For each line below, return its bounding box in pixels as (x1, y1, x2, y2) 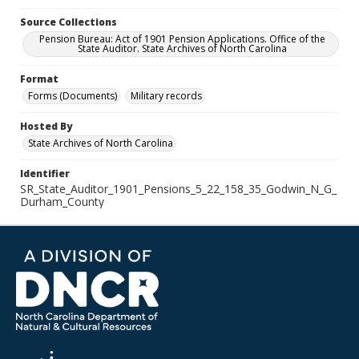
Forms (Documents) (28, 89, 117, 103)
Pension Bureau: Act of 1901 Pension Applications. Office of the (38, 32, 325, 46)
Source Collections (20, 15, 117, 29)
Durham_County (20, 194, 104, 209)
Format (20, 72, 58, 86)
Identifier (20, 167, 70, 180)
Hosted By (20, 119, 72, 133)
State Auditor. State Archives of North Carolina (77, 42, 287, 55)
